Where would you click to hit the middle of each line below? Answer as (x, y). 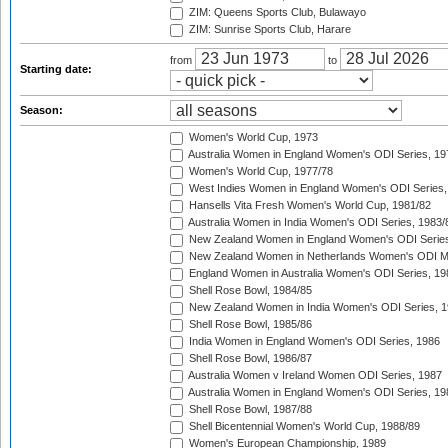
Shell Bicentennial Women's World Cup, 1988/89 (303, 426)
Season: (43, 110)
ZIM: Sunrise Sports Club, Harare (268, 29)
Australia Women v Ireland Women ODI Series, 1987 (314, 375)
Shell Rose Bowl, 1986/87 (249, 358)
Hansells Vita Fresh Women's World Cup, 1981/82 (308, 205)
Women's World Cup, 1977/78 (259, 171)
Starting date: (57, 69)
